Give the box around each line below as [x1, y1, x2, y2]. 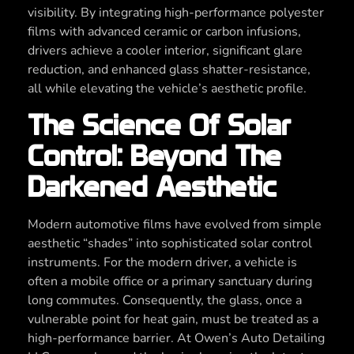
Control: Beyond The [28, 137, 281, 173]
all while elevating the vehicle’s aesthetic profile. [28, 80, 307, 98]
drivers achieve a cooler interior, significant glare [28, 42, 303, 60]
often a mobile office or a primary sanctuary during [28, 272, 312, 290]
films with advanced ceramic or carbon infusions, [28, 23, 301, 41]
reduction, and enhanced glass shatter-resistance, [28, 61, 311, 79]
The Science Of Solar [28, 107, 291, 142]
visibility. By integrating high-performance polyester [28, 4, 324, 22]
